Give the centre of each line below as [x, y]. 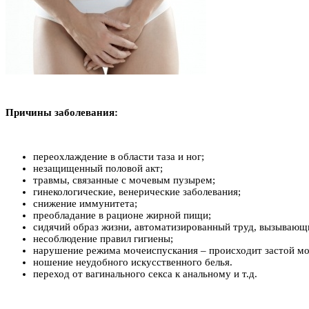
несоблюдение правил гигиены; [103, 238]
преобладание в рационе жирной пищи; [122, 215]
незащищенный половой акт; [98, 168]
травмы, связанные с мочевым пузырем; [124, 180]
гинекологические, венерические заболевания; [137, 191]
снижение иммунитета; [85, 203]
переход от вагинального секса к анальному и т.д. [145, 273]
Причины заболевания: [62, 112]
